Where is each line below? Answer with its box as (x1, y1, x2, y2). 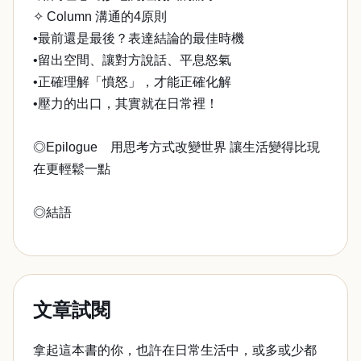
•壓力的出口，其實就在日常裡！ (33, 97, 218, 110)
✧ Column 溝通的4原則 (33, 10, 167, 23)
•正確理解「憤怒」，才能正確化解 (33, 75, 231, 89)
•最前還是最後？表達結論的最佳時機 (33, 31, 244, 45)
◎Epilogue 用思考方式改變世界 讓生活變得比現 (33, 140, 320, 154)
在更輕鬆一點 (33, 162, 110, 176)
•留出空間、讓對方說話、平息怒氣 (33, 53, 231, 67)
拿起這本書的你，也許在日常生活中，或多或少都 (33, 343, 317, 357)
